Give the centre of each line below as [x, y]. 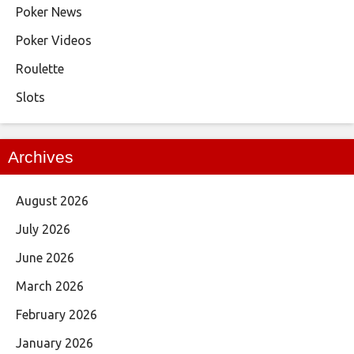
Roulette [40, 69]
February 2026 [56, 315]
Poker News [49, 12]
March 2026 [50, 286]
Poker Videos [54, 41]
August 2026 [52, 201]
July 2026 [43, 230]
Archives [41, 157]
